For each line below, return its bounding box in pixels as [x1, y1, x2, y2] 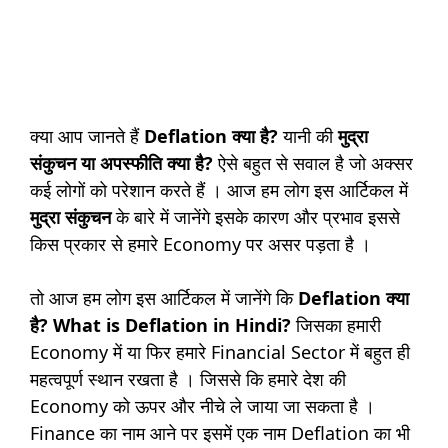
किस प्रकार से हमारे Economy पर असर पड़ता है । [30, 232, 371, 257]
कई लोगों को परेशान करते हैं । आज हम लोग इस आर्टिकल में [30, 178, 408, 203]
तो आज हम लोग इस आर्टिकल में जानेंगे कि [30, 286, 298, 311]
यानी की [278, 124, 338, 149]
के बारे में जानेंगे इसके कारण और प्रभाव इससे [111, 205, 400, 230]
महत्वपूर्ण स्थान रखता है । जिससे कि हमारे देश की [30, 367, 346, 392]
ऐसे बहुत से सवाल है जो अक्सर [213, 151, 413, 176]
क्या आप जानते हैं [30, 124, 144, 149]
